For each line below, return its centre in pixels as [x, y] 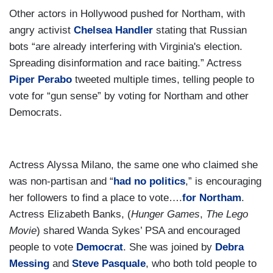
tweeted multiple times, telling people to [163, 79]
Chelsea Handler [113, 30]
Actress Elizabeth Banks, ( [70, 214]
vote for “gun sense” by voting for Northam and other [129, 96]
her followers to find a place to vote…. [96, 197]
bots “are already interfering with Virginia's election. [126, 46]
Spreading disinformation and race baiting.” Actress [126, 63]
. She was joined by [169, 247]
